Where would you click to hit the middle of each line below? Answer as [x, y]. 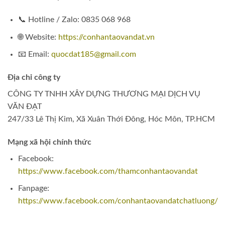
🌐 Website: [38, 37]
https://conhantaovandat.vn [106, 37]
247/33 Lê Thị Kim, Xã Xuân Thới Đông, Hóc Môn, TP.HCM [111, 119]
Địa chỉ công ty [34, 77]
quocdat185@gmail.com [93, 54]
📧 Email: [34, 54]
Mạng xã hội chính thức [49, 142]
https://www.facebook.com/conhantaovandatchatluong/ [118, 201]
